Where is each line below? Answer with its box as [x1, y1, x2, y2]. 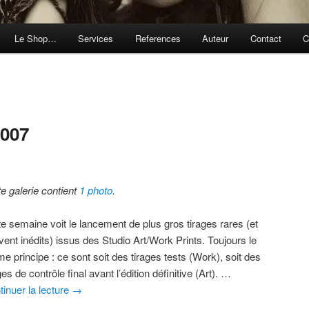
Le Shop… [14, 32, 57, 46]
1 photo [79, 182, 113, 197]
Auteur [202, 32, 229, 46]
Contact [250, 32, 281, 46]
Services [78, 32, 114, 46]
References [134, 32, 181, 46]
